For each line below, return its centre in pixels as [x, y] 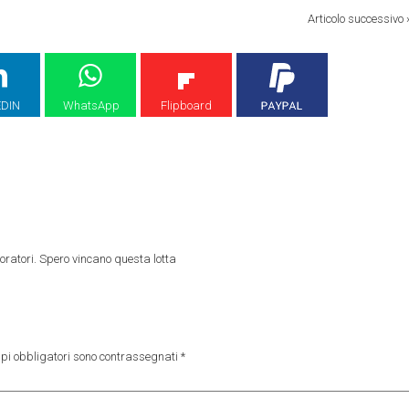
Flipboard [186, 106]
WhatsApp [91, 106]
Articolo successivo [356, 19]
